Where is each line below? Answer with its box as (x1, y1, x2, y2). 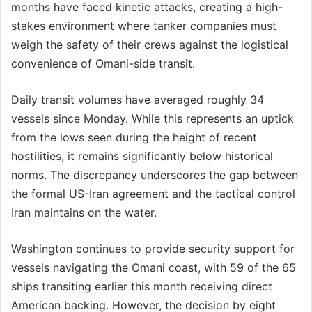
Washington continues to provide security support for (11, 241, 295, 256)
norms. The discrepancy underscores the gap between (11, 167, 298, 182)
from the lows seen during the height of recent (11, 130, 257, 144)
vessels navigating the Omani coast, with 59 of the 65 (11, 260, 296, 274)
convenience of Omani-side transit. (11, 56, 195, 70)
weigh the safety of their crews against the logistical (11, 37, 288, 52)
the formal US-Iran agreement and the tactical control (11, 186, 295, 201)
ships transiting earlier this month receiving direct (11, 279, 272, 293)
